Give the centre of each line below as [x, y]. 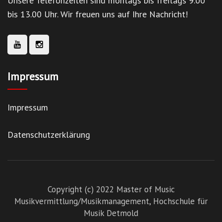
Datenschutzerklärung [49, 135]
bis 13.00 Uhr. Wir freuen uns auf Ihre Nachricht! [98, 14]
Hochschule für [180, 201]
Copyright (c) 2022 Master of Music [111, 190]
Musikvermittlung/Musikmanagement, [84, 201]
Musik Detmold [111, 213]
